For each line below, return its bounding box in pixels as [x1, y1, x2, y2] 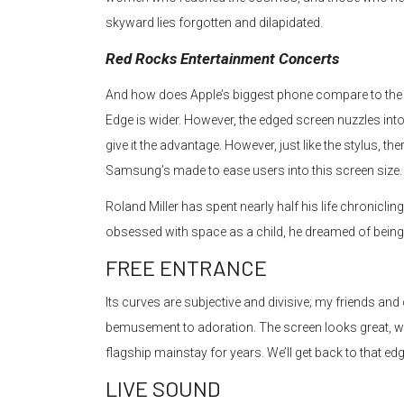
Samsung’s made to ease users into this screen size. [106, 163, 402, 179]
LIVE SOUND [106, 375, 220, 402]
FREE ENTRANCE [106, 254, 267, 281]
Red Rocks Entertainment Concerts [106, 50, 339, 69]
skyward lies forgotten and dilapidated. [106, 15, 323, 31]
